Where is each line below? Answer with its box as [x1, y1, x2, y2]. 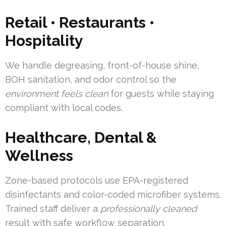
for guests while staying [108, 88, 214, 99]
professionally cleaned [100, 203, 197, 214]
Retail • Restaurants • [5, 14, 154, 32]
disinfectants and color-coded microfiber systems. [5, 189, 221, 200]
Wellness [5, 147, 73, 165]
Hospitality [5, 32, 83, 50]
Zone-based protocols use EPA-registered [5, 175, 188, 186]
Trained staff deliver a [5, 203, 100, 214]
